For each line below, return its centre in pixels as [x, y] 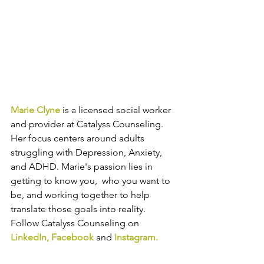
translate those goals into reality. [79, 209]
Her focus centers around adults [79, 138]
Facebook [72, 237]
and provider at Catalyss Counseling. [88, 124]
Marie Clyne [35, 110]
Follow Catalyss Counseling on [76, 223]
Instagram [135, 237]
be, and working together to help [81, 194]
